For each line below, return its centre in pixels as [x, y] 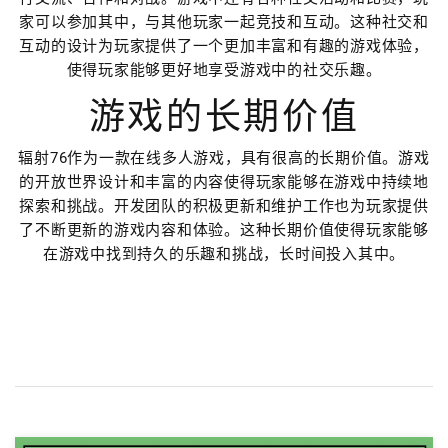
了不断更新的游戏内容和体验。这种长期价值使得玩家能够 [224, 229]
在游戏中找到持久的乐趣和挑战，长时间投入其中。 [224, 253]
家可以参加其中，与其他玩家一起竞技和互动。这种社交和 [224, 21]
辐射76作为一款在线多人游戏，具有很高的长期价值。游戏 [224, 157]
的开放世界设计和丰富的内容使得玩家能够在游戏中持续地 [224, 181]
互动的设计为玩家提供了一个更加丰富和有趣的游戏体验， [224, 45]
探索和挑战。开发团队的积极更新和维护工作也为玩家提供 [224, 205]
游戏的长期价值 [224, 116]
